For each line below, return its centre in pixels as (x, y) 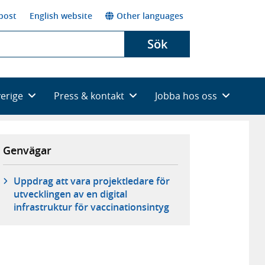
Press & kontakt (89, 96)
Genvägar (28, 150)
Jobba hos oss (186, 96)
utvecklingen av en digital (70, 194)
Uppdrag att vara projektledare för (91, 181)
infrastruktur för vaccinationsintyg (91, 207)
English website (61, 15)
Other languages (150, 15)
